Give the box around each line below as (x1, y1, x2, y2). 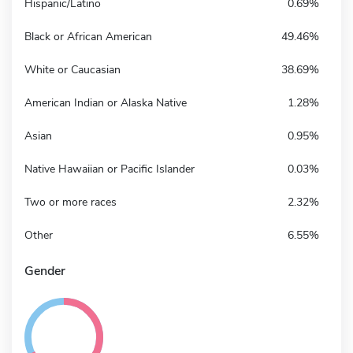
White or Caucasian (24, 61, 121, 77)
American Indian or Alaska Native (24, 95, 187, 110)
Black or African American (24, 28, 152, 44)
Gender (24, 262, 65, 280)
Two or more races (24, 194, 117, 210)
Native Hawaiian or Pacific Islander (24, 161, 195, 176)
